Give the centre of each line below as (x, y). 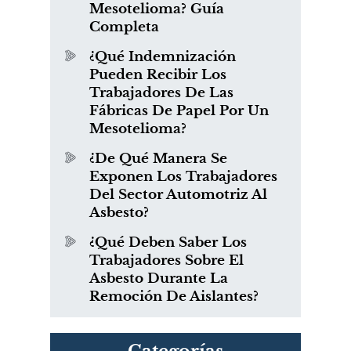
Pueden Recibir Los (158, 75)
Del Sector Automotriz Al (178, 195)
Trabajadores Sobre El (166, 261)
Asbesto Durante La (159, 279)
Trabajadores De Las (161, 93)
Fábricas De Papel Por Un (179, 111)
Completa (124, 27)
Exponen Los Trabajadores (183, 177)
